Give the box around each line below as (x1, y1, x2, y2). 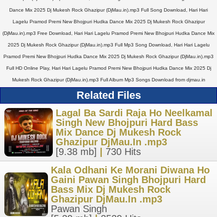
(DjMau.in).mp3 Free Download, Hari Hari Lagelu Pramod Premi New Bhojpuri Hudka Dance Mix (2, 31, 215, 36)
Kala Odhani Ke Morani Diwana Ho (51, 165, 210, 175)
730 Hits (106, 146, 141, 157)
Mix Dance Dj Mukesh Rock (56, 127, 181, 138)
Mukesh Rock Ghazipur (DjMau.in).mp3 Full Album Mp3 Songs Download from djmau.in (12, 77, 205, 82)
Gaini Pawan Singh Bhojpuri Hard (51, 174, 206, 185)
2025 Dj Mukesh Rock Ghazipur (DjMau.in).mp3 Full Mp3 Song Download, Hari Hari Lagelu (7, 42, 210, 47)
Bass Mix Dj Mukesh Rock (51, 184, 170, 195)
